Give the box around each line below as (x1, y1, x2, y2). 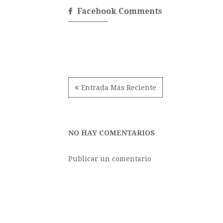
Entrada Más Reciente (81, 84, 156, 92)
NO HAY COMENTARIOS (68, 129, 155, 137)
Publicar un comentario (68, 155, 151, 163)
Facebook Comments (77, 6, 162, 16)
